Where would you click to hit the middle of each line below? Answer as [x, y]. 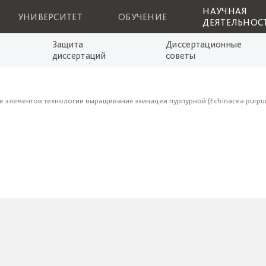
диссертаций [79, 56]
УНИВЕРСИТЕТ [50, 17]
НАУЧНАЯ [225, 11]
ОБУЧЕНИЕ [142, 17]
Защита [68, 44]
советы [180, 56]
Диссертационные [204, 44]
